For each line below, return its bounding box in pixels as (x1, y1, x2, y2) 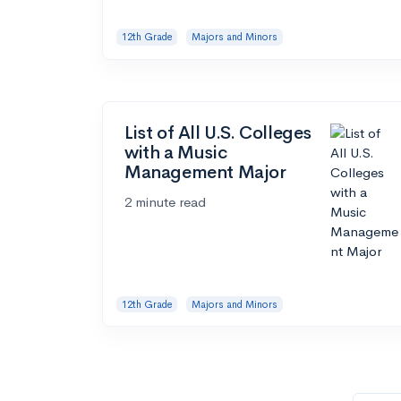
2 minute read (124, 192, 206, 210)
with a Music (124, 141, 227, 164)
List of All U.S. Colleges (124, 121, 312, 144)
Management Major (124, 160, 286, 183)
